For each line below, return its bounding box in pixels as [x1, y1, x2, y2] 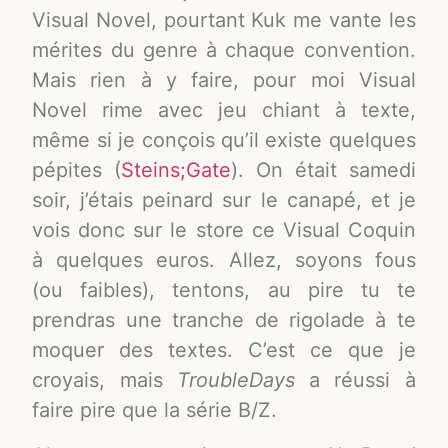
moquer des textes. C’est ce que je [32, 338, 416, 363]
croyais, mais [32, 368, 177, 393]
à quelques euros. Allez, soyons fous [32, 248, 416, 273]
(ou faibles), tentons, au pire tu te [32, 278, 416, 303]
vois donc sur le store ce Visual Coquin [32, 218, 416, 243]
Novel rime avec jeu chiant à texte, [32, 98, 416, 123]
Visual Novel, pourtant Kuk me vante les [32, 8, 416, 33]
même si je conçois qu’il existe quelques [32, 128, 416, 153]
